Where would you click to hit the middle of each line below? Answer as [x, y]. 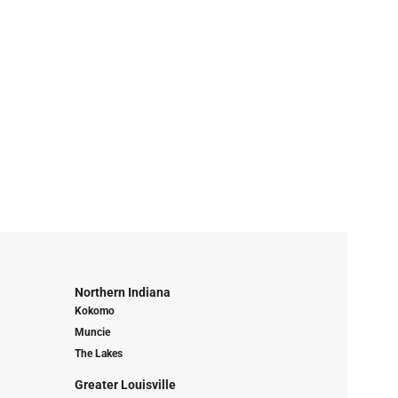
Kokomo [94, 311]
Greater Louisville [125, 385]
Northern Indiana [122, 293]
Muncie [92, 333]
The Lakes [98, 354]
